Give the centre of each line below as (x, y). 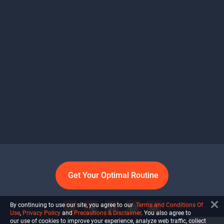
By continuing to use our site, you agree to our (73, 205)
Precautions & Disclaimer (107, 213)
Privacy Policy (41, 213)
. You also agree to (166, 213)
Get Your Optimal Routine (113, 175)
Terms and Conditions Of (169, 205)
